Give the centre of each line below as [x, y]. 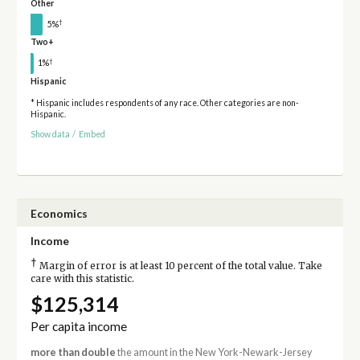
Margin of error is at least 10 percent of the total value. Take [179, 266]
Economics [59, 213]
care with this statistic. [82, 278]
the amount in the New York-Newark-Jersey [213, 352]
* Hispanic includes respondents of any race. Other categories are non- [164, 103]
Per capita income [78, 326]
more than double [73, 352]
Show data [50, 134]
